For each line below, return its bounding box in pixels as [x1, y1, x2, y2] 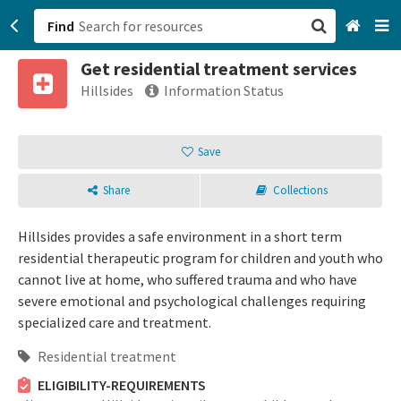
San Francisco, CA [209, 72, 318, 90]
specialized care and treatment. [18, 313, 211, 331]
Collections [272, 183, 328, 198]
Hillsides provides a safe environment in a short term [18, 227, 342, 245]
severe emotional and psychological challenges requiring [18, 292, 366, 310]
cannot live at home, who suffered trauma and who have [18, 270, 357, 288]
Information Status [164, 81, 284, 99]
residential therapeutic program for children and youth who [18, 249, 383, 267]
